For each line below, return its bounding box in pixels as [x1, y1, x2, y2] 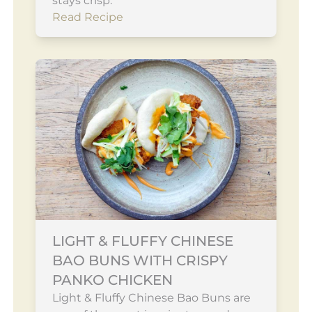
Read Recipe [52, 10, 123, 24]
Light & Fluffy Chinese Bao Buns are [52, 290, 251, 304]
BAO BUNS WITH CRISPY [52, 251, 228, 269]
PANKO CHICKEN [52, 271, 173, 288]
